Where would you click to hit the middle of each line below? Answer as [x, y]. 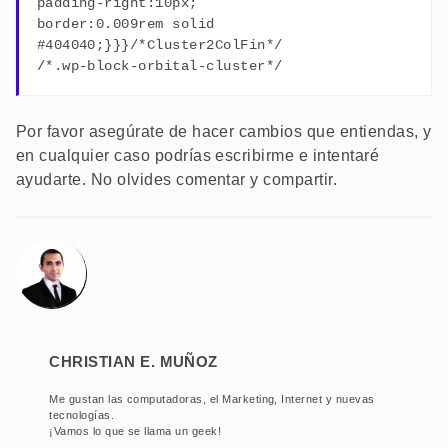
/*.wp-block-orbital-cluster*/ [159, 66]
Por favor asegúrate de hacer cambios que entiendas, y [224, 131]
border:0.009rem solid [125, 24]
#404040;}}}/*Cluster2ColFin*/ [159, 45]
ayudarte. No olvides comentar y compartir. [177, 179]
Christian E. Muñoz [133, 359]
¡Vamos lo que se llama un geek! [135, 430]
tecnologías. [82, 414]
